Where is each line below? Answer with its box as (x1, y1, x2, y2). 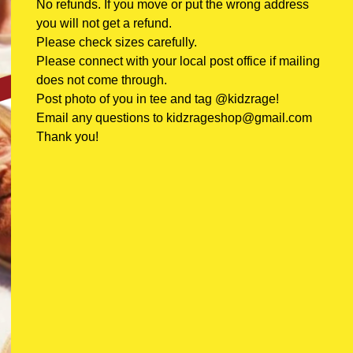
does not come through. (36, 73, 167, 87)
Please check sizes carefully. (36, 35, 197, 49)
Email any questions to (36, 111, 166, 124)
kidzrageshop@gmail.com (166, 111, 312, 124)
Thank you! (36, 130, 98, 143)
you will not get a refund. (36, 17, 172, 30)
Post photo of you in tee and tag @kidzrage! (36, 92, 279, 106)
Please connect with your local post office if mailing (36, 54, 320, 68)
